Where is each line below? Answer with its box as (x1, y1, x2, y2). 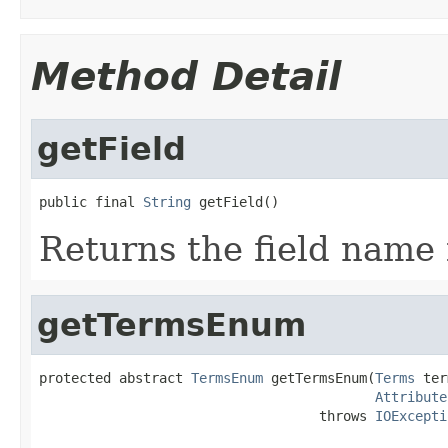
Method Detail (31, 53, 341, 99)
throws (39, 407, 375, 424)
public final (39, 193, 143, 210)
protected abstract (39, 369, 191, 386)
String (143, 193, 191, 210)
